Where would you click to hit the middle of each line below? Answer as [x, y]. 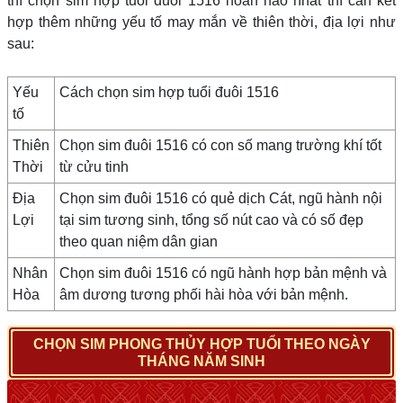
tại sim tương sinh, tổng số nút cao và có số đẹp [211, 220]
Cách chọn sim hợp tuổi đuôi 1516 [169, 92]
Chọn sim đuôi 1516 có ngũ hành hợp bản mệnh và [223, 273]
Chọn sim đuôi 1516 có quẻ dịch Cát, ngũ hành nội [221, 198]
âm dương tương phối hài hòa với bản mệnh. [204, 295]
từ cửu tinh [94, 167]
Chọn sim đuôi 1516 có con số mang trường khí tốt [220, 145]
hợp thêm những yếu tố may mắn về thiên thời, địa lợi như [201, 22]
